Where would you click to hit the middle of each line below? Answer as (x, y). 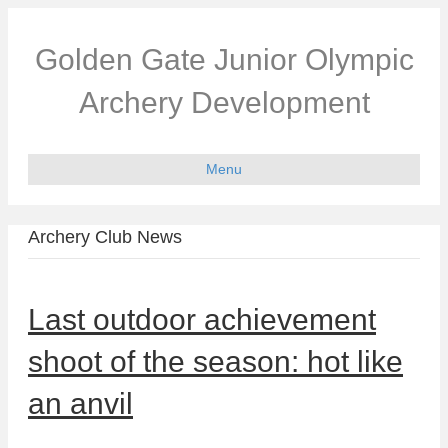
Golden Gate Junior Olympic (224, 59)
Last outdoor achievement (202, 319)
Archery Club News (105, 237)
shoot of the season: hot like (215, 361)
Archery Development (224, 102)
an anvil (80, 403)
